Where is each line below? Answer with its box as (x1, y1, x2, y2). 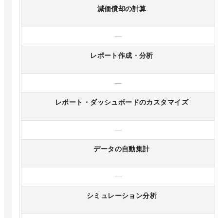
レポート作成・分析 (90, 52, 153, 60)
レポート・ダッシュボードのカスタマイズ (55, 99, 188, 107)
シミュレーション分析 (86, 192, 157, 200)
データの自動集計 (93, 145, 150, 153)
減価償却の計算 (97, 5, 146, 13)
